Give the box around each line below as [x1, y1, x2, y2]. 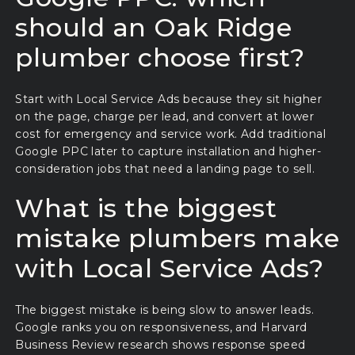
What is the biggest [15, 192, 277, 223]
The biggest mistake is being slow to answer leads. [15, 303, 315, 318]
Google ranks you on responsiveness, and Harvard [15, 320, 307, 335]
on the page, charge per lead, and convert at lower [15, 109, 315, 124]
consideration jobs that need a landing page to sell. [15, 162, 315, 177]
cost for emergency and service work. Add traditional [15, 127, 326, 142]
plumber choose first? [15, 42, 305, 74]
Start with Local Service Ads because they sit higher [15, 92, 323, 107]
